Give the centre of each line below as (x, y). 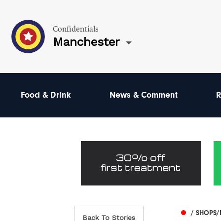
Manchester (86, 42)
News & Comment (143, 95)
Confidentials (76, 29)
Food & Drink (46, 95)
